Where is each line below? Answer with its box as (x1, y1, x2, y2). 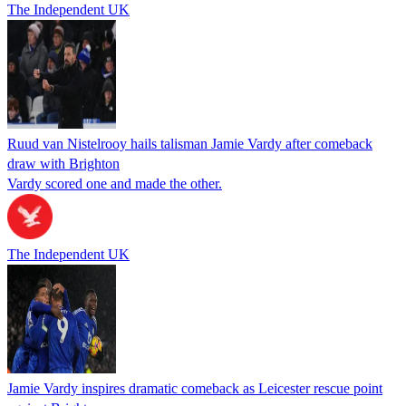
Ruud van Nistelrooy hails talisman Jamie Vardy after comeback (7, 135, 372, 151)
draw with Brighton (7, 155, 120, 171)
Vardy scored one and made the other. (7, 175, 222, 191)
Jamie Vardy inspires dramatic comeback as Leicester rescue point (7, 380, 382, 396)
